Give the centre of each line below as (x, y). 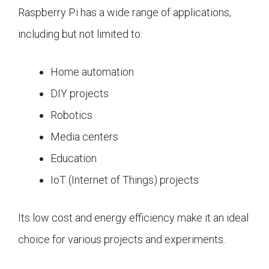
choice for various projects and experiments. (122, 240)
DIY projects (80, 94)
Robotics (71, 115)
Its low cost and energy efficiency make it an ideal (133, 218)
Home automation (92, 72)
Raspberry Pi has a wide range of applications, (125, 13)
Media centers (84, 137)
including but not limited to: (80, 34)
